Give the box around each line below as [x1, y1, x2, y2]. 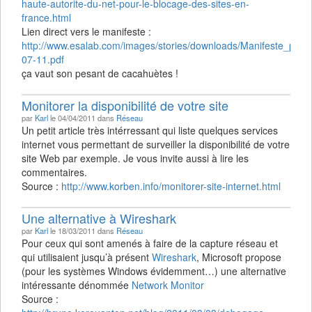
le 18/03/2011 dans [48, 225, 116, 236]
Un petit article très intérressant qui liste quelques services [22, 123, 278, 137]
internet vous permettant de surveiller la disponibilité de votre [22, 137, 290, 151]
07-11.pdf [22, 52, 64, 66]
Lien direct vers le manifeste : [22, 24, 151, 38]
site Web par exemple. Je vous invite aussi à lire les [22, 151, 249, 165]
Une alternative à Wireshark [22, 209, 176, 227]
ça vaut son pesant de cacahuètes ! [22, 66, 178, 80]
